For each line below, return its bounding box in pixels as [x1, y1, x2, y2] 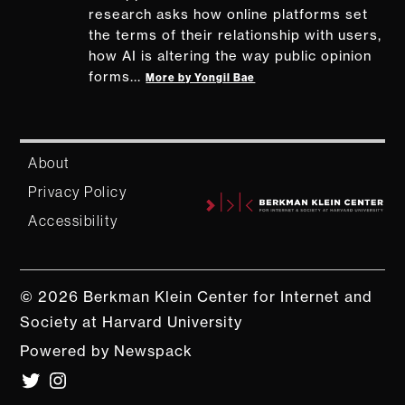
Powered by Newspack [20, 342, 193, 360]
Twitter [19, 370, 55, 381]
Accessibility [28, 212, 119, 229]
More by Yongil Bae [146, 71, 256, 85]
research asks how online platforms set [89, 6, 369, 24]
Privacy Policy [28, 184, 128, 200]
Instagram [46, 370, 98, 381]
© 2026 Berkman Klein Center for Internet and [20, 287, 373, 306]
